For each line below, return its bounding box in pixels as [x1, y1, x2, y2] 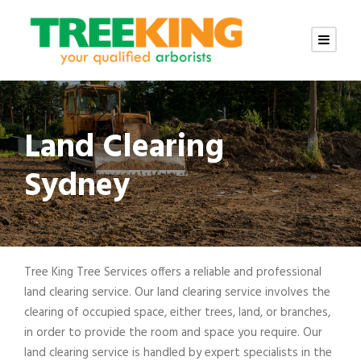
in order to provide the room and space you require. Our [24, 322, 322, 342]
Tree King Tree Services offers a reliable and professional [24, 262, 322, 282]
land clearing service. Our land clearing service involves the [24, 282, 330, 302]
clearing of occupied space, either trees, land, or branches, [24, 302, 330, 322]
